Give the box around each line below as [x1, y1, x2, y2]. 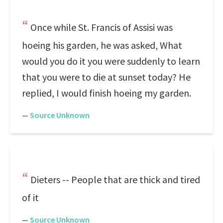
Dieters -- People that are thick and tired [30, 173, 200, 186]
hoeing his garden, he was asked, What [22, 39, 182, 51]
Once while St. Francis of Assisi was [30, 21, 173, 33]
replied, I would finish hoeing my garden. [22, 87, 191, 99]
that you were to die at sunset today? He [22, 71, 191, 83]
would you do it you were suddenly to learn [22, 55, 200, 67]
